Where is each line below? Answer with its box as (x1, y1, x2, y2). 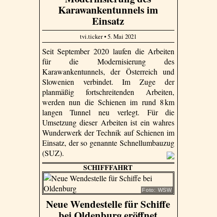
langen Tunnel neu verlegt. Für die (42, 107, 175, 117)
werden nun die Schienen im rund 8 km (42, 96, 175, 107)
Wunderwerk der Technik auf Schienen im (42, 127, 175, 138)
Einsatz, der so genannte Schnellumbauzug (42, 137, 175, 148)
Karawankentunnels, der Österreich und (42, 66, 175, 77)
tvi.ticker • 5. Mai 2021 (79, 32, 137, 41)
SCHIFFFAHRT (83, 162, 133, 172)
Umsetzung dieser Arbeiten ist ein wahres (42, 117, 175, 127)
